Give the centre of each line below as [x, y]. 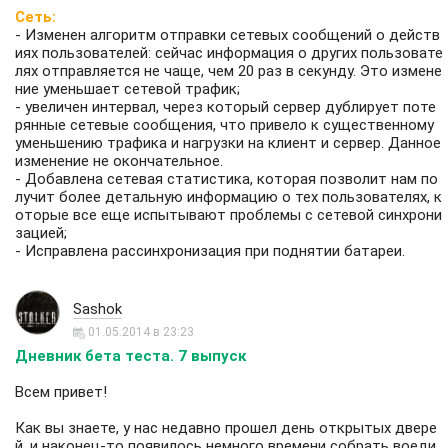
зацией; [41, 233]
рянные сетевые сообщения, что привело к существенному [224, 125]
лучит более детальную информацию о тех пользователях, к [228, 197]
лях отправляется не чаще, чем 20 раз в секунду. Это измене [228, 71]
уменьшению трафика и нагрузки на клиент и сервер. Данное [228, 143]
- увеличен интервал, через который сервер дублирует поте [225, 107]
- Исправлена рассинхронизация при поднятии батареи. [210, 251]
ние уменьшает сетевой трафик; [127, 89]
